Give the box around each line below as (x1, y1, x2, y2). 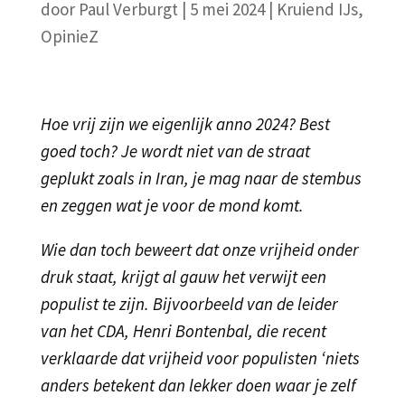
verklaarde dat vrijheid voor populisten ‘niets (40, 346, 360, 369)
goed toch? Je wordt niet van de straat (40, 139, 310, 162)
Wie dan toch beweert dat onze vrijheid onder (40, 238, 359, 260)
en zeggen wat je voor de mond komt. (40, 193, 304, 216)
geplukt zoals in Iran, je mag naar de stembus (40, 166, 362, 189)
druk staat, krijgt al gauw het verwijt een (40, 265, 326, 287)
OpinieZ (40, 24, 99, 47)
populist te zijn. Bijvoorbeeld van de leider (40, 292, 338, 315)
